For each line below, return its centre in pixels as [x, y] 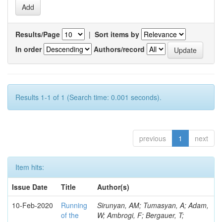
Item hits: [30, 167]
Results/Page [38, 34]
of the [70, 215]
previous [153, 138]
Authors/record [119, 49]
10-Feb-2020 [32, 205]
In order [28, 49]
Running [74, 205]
